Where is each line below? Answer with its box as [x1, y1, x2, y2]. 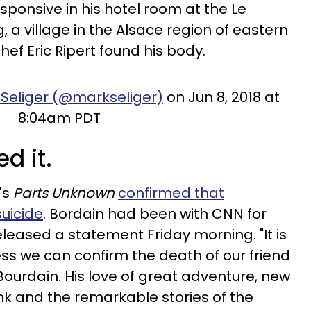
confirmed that [118, 183, 224, 203]
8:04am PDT [18, 108, 101, 128]
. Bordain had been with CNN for [43, 204, 267, 224]
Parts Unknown [13, 183, 115, 203]
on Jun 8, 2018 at [163, 87, 280, 107]
